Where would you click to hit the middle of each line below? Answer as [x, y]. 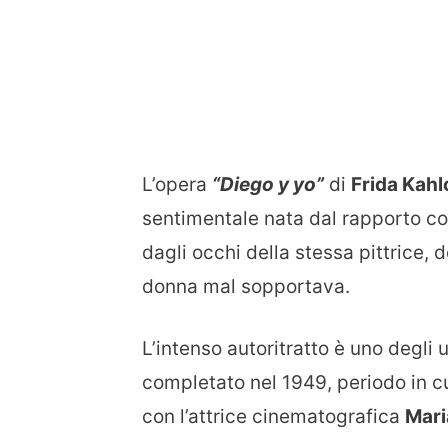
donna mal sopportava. [246, 286]
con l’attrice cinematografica [273, 417]
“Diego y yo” [268, 184]
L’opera [177, 184]
